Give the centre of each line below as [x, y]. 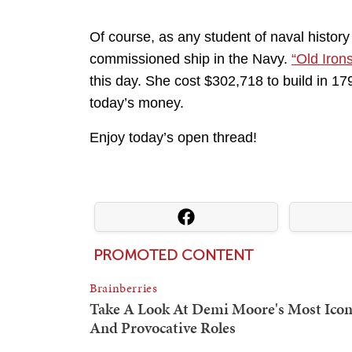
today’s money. [137, 103]
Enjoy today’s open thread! [173, 137]
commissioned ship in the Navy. [191, 59]
